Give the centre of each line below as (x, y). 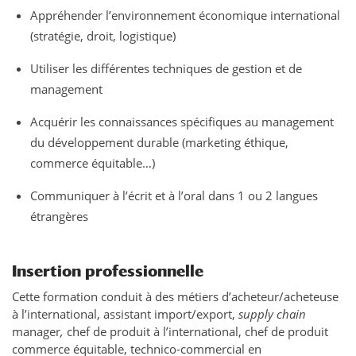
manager (36, 331)
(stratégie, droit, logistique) (103, 36)
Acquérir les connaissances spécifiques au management (182, 122)
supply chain (272, 314)
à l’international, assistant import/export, (125, 314)
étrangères (60, 216)
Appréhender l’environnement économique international (186, 15)
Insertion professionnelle (108, 271)
